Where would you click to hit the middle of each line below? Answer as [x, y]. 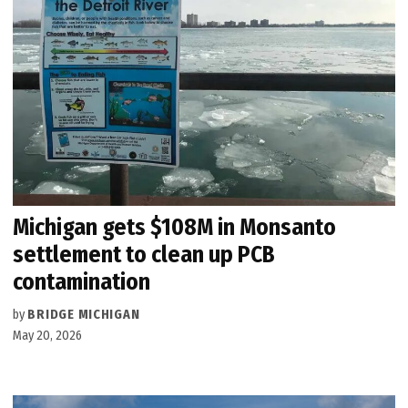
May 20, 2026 [48, 336]
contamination [82, 282]
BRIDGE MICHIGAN [84, 315]
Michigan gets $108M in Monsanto [175, 228]
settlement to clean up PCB [144, 255]
